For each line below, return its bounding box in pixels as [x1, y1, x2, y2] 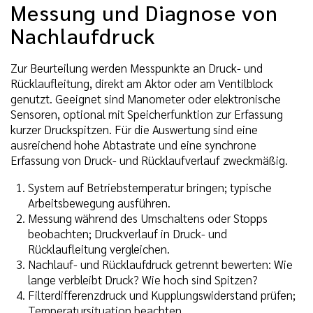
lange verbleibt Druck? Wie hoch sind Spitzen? [28, 272, 258, 288]
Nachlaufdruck [10, 21, 155, 49]
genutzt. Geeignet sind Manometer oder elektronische [10, 91, 281, 107]
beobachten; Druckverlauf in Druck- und [28, 226, 227, 242]
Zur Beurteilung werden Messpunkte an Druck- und [10, 60, 263, 76]
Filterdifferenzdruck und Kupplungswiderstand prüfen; [28, 287, 296, 303]
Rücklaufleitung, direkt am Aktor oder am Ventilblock [10, 75, 273, 92]
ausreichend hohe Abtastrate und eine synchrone [10, 137, 256, 153]
